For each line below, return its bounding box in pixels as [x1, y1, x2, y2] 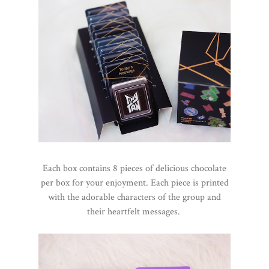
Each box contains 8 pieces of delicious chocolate [43, 162, 226, 175]
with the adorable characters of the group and [48, 191, 221, 204]
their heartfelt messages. [86, 205, 183, 219]
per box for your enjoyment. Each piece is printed [40, 177, 229, 190]
